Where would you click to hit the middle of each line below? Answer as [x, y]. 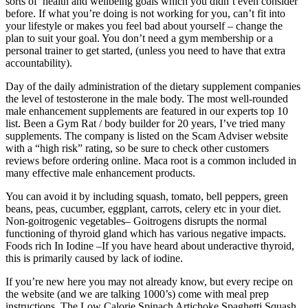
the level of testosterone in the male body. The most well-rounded [147, 98]
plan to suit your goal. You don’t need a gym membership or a [139, 38]
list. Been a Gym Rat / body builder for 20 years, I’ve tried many [145, 123]
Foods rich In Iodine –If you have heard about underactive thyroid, [150, 245]
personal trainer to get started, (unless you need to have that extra [145, 50]
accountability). [39, 63]
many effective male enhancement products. [100, 173]
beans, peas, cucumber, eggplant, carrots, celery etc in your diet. [143, 208]
